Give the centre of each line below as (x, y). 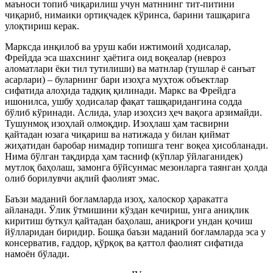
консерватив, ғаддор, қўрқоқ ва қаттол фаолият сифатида (124, 243)
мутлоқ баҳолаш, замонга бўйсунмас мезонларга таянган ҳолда (136, 167)
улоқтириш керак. (42, 26)
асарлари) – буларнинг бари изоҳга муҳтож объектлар (117, 80)
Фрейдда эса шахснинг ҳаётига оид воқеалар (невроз (115, 58)
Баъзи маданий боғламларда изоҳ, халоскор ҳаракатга (116, 199)
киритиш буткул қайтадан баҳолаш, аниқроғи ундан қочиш (129, 221)
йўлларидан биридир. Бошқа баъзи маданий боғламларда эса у (135, 232)
